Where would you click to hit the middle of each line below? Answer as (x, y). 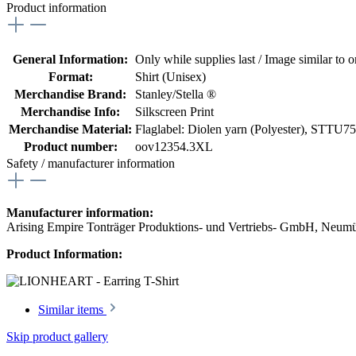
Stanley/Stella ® (176, 95)
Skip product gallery (57, 337)
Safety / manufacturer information (91, 164)
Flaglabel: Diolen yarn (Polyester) (220, 130)
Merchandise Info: (70, 112)
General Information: (70, 60)
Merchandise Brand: (70, 95)
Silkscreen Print (174, 112)
